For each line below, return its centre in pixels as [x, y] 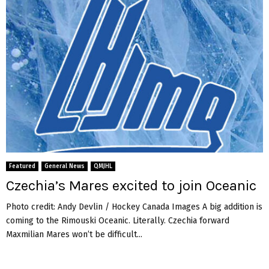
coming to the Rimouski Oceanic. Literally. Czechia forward [118, 220]
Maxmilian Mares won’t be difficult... [74, 234]
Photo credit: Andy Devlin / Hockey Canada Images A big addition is [134, 207]
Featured [22, 166]
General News [65, 166]
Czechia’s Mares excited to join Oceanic [131, 185]
